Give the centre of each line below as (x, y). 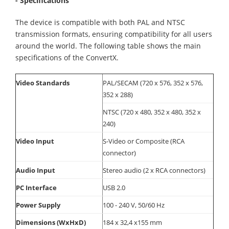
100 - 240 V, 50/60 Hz (134, 205)
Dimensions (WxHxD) (51, 222)
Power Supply (38, 205)
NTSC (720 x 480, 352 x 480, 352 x (152, 112)
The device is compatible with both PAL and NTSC (100, 22)
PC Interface (36, 188)
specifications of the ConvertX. (67, 58)
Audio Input (36, 170)
